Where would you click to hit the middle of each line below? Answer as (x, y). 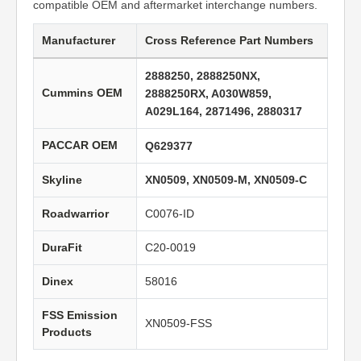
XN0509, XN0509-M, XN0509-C (226, 180)
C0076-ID (170, 214)
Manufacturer (79, 41)
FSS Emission (80, 315)
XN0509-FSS (178, 324)
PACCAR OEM (80, 145)
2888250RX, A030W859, (208, 94)
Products (67, 332)
